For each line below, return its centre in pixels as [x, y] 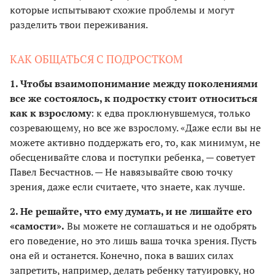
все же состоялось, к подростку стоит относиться [134, 98]
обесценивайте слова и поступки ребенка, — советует [133, 157]
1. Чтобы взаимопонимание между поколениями [134, 83]
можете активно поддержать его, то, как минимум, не [135, 142]
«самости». [37, 226]
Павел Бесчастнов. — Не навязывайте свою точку [121, 172]
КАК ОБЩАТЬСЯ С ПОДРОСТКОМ [96, 59]
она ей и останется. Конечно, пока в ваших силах [122, 255]
